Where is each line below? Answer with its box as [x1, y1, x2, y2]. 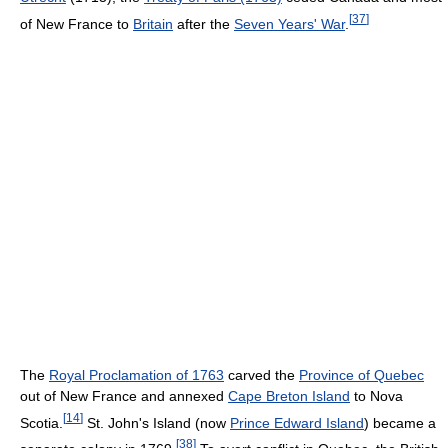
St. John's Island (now [83, 414, 230, 431]
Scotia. [20, 414, 63, 431]
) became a [364, 414, 436, 431]
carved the [224, 366, 299, 383]
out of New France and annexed [20, 387, 228, 404]
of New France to [20, 15, 133, 32]
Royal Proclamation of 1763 [49, 366, 224, 383]
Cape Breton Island [228, 387, 350, 404]
